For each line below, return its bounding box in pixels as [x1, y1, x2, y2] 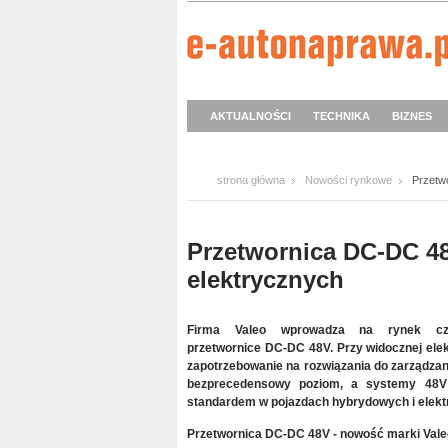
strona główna [217, 174, 285, 186]
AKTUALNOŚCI [210, 110, 291, 122]
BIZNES [392, 110, 432, 122]
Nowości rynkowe [305, 174, 392, 186]
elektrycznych [187, 266, 344, 293]
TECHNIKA [313, 110, 370, 122]
